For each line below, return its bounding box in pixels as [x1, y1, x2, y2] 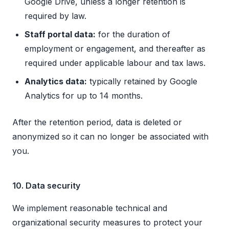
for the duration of [96, 29, 170, 40]
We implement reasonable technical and [12, 203, 167, 214]
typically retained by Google [87, 76, 197, 87]
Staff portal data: [25, 29, 96, 40]
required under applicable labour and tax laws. [25, 58, 205, 68]
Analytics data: [25, 76, 87, 87]
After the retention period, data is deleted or [12, 117, 182, 128]
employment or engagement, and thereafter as [25, 43, 205, 54]
